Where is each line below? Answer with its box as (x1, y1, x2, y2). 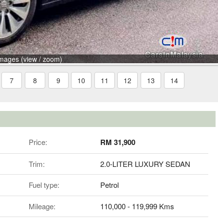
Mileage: (28, 200, 55, 211)
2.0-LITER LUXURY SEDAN (100, 158, 191, 169)
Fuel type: (28, 180, 59, 190)
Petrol (100, 180, 119, 190)
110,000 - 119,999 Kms (100, 200, 175, 211)
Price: (28, 137, 47, 147)
